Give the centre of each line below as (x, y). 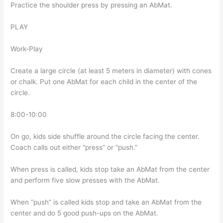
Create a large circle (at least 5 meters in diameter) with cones (111, 70)
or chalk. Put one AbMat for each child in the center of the (104, 81)
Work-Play (27, 49)
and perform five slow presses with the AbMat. (85, 180)
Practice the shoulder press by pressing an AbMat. (92, 5)
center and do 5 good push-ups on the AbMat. (85, 213)
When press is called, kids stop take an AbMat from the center (110, 169)
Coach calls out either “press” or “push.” (74, 147)
